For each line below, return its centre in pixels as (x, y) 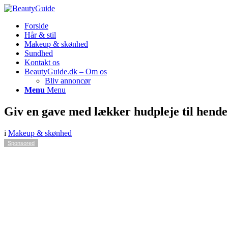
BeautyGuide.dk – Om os (66, 72)
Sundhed (39, 53)
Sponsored (21, 143)
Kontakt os (42, 62)
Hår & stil (40, 35)
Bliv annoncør (68, 81)
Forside (36, 26)
